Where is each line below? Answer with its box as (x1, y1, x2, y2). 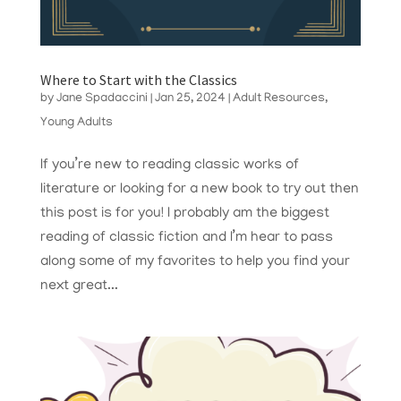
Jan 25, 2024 (154, 92, 226, 107)
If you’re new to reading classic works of (39, 158, 299, 175)
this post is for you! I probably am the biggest (39, 206, 329, 223)
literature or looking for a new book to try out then (39, 182, 359, 199)
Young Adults (39, 116, 113, 131)
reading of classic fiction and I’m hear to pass (39, 230, 333, 247)
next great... (39, 278, 118, 295)
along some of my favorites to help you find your (39, 254, 350, 271)
